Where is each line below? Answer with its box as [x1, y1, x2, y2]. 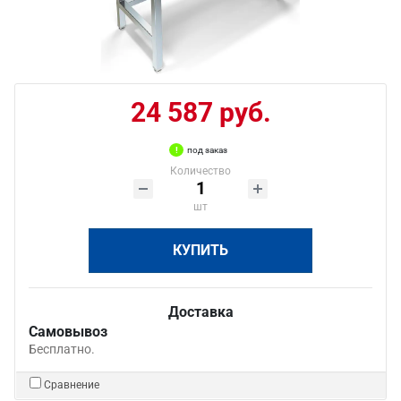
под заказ [187, 145, 227, 155]
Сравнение [44, 379, 99, 391]
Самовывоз [29, 323, 107, 340]
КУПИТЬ [173, 242, 228, 259]
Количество [170, 165, 231, 177]
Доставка [167, 303, 234, 320]
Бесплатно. [29, 342, 95, 356]
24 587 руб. [130, 97, 271, 128]
